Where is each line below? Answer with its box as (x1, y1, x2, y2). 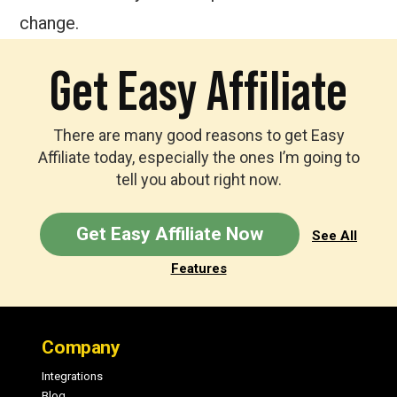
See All (312, 228, 357, 245)
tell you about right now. (115, 170, 282, 190)
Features (170, 261, 227, 277)
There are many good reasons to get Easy (52, 126, 345, 145)
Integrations (42, 370, 104, 384)
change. (19, 12, 80, 35)
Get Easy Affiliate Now (76, 223, 263, 245)
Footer (19, 305, 78, 338)
